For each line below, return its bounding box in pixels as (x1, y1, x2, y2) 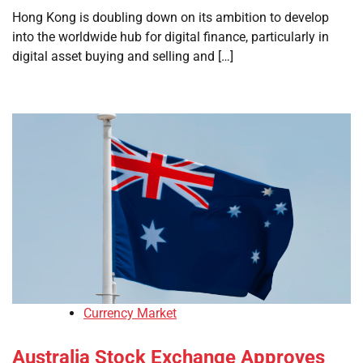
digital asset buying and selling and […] (12, 49, 233, 64)
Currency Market (83, 305, 177, 322)
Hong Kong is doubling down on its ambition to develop (12, 10, 329, 25)
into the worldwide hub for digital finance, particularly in (12, 29, 329, 45)
